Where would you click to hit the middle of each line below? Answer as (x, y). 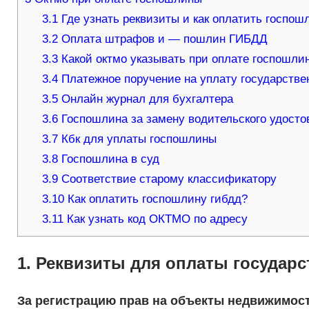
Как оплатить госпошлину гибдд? (156, 199)
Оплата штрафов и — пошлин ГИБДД (163, 39)
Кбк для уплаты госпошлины (138, 139)
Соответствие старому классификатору (168, 179)
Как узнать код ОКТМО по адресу (156, 219)
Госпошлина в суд (109, 159)
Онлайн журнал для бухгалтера (146, 99)
